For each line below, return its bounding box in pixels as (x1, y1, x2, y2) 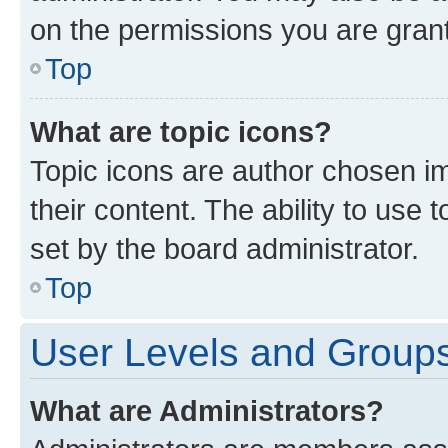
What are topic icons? (30, 114, 332, 148)
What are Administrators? (30, 393, 384, 427)
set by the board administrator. (30, 231, 419, 265)
